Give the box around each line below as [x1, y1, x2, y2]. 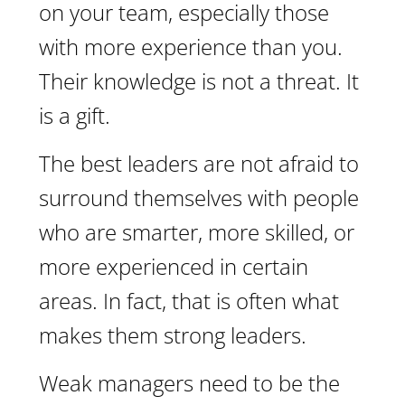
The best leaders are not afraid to [39, 148, 359, 178]
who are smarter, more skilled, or [39, 217, 354, 247]
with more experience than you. [39, 32, 343, 61]
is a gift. [39, 100, 110, 130]
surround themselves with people [39, 183, 359, 212]
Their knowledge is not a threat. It [39, 66, 359, 96]
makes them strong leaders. [39, 320, 306, 350]
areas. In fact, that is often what [39, 286, 339, 316]
